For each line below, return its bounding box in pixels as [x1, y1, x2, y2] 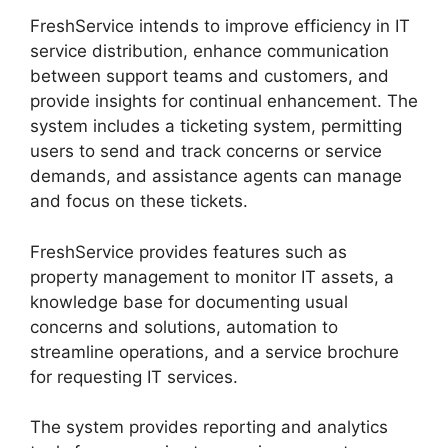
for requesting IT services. [30, 366, 238, 387]
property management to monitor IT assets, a [30, 266, 394, 287]
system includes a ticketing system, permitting [30, 116, 402, 137]
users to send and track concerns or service [30, 141, 382, 162]
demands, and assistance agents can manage [30, 166, 402, 187]
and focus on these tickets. [30, 191, 248, 212]
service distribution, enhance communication [30, 41, 389, 62]
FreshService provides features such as [30, 241, 347, 262]
